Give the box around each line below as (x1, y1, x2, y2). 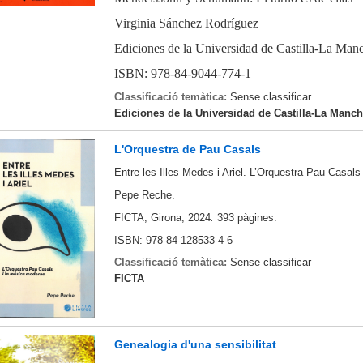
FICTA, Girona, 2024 (113, 211, 211, 224)
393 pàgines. (216, 211, 277, 224)
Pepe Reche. (113, 189, 175, 202)
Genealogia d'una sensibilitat (113, 337, 276, 351)
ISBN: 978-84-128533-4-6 (113, 233, 233, 246)
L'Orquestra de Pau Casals (113, 143, 261, 156)
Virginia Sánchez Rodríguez (113, 16, 258, 31)
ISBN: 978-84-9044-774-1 (113, 66, 251, 80)
